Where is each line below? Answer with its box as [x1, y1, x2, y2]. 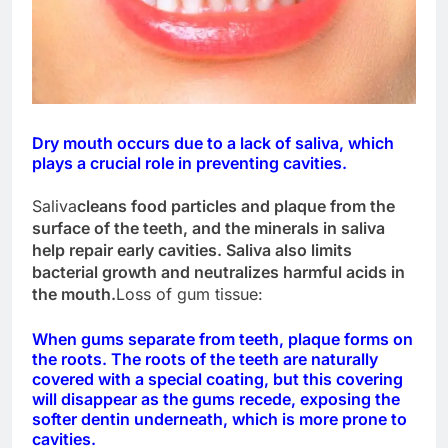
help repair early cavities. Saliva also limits [32, 239, 352, 260]
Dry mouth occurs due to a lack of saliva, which [32, 133, 394, 154]
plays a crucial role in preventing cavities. [32, 153, 347, 174]
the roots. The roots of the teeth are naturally [32, 348, 378, 369]
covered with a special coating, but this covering [32, 368, 403, 389]
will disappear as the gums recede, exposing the [32, 388, 400, 409]
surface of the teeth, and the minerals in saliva [32, 217, 385, 238]
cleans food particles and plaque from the [77, 195, 395, 216]
